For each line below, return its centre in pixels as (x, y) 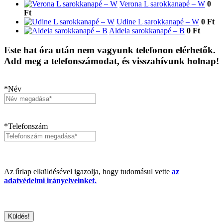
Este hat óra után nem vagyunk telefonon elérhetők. (110, 50)
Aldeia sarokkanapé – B (147, 31)
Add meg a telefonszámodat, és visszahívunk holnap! (111, 61)
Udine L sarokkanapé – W (158, 22)
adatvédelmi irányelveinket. (50, 181)
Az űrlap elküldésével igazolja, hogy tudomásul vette (88, 172)
